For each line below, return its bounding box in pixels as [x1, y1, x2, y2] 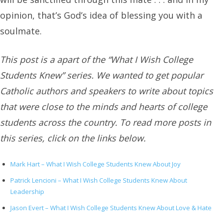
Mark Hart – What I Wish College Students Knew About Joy [10, 160, 181, 168]
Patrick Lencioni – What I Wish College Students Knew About [10, 176, 187, 185]
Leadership [10, 187, 44, 196]
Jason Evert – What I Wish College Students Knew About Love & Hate [10, 203, 212, 212]
